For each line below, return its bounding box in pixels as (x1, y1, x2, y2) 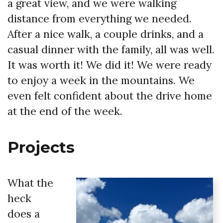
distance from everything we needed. (7, 12, 192, 26)
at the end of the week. (7, 105, 122, 118)
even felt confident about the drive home (7, 89, 212, 103)
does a (7, 207, 40, 221)
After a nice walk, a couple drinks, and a (7, 27, 204, 41)
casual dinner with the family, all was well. (7, 43, 215, 57)
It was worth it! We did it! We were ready (7, 58, 212, 72)
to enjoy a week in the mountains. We (7, 74, 195, 88)
